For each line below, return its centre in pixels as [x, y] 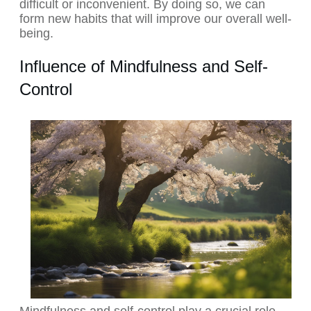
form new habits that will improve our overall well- [155, 19]
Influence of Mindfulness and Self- [144, 67]
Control [46, 90]
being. [36, 34]
